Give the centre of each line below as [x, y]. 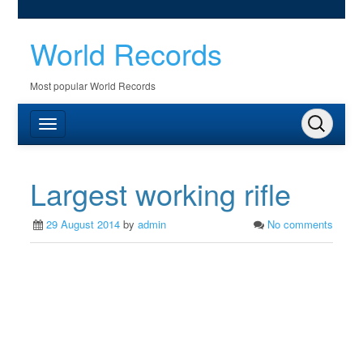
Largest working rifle [161, 193]
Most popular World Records [93, 85]
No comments [300, 224]
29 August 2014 [83, 224]
